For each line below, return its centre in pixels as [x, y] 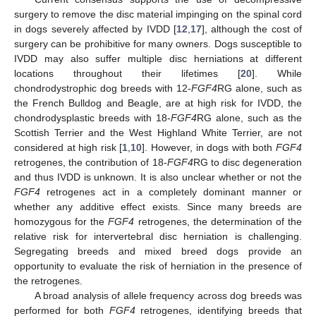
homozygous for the [61, 221]
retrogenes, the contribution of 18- [91, 162]
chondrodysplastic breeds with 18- [92, 117]
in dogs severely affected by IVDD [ [95, 29]
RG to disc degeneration [248, 162]
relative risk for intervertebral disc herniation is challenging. [158, 236]
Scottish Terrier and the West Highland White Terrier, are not [158, 132]
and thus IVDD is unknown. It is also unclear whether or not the [158, 177]
